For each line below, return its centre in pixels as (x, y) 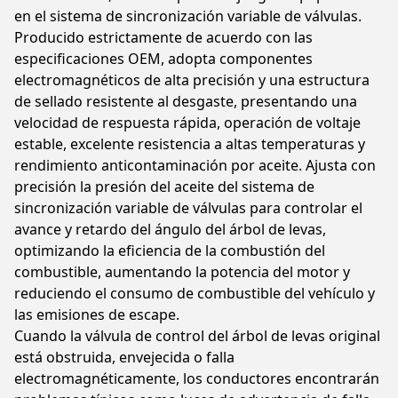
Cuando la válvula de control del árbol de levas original (197, 336)
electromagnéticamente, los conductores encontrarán (197, 378)
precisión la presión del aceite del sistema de (164, 187)
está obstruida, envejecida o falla (124, 357)
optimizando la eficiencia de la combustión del (170, 251)
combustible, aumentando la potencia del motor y (182, 272)
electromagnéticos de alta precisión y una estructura (192, 80)
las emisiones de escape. (97, 314)
